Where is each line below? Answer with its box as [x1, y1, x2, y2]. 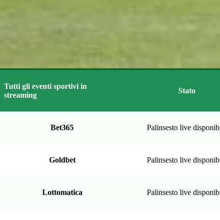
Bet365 [51, 123, 74, 132]
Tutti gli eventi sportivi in [4, 82, 87, 90]
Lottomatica [42, 188, 82, 196]
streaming [4, 91, 37, 99]
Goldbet [49, 156, 76, 164]
